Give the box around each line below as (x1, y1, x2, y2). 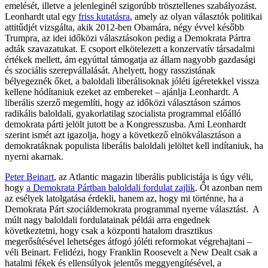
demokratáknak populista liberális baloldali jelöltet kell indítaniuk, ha (5, 141, 263, 151)
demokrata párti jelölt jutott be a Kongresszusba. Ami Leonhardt (5, 119, 246, 130)
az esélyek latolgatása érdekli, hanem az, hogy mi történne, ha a (5, 193, 243, 204)
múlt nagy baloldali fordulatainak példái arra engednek (5, 215, 210, 226)
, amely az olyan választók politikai (130, 11, 262, 22)
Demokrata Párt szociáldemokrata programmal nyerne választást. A (5, 204, 259, 215)
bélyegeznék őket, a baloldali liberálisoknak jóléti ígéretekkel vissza (5, 76, 259, 87)
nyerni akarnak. (5, 151, 63, 162)
